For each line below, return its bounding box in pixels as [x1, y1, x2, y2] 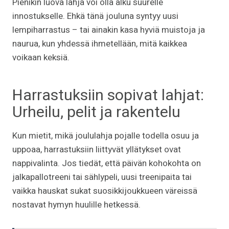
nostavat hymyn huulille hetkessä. [12, 198, 141, 211]
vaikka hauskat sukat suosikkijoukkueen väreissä [12, 184, 197, 197]
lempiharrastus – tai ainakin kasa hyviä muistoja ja [12, 23, 205, 36]
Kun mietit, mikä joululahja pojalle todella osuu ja [12, 129, 199, 142]
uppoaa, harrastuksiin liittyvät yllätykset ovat [12, 143, 181, 156]
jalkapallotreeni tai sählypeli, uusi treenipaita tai [12, 170, 192, 184]
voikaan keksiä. [12, 51, 70, 64]
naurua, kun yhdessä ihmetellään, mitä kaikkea [12, 37, 187, 50]
